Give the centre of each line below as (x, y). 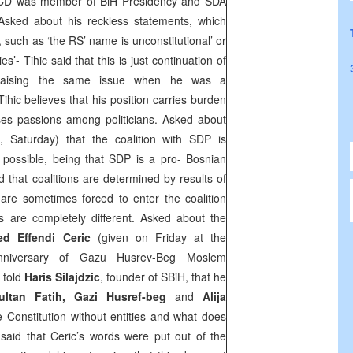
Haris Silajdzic (62, 277)
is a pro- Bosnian (179, 158)
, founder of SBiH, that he (163, 277)
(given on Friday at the (162, 237)
